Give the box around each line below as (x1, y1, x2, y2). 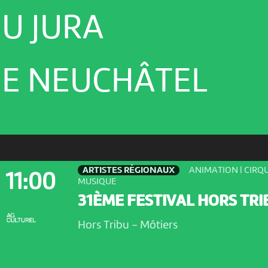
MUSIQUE (77, 177, 117, 187)
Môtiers (137, 220, 178, 232)
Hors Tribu (77, 220, 132, 232)
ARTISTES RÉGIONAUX (83, 165, 175, 175)
